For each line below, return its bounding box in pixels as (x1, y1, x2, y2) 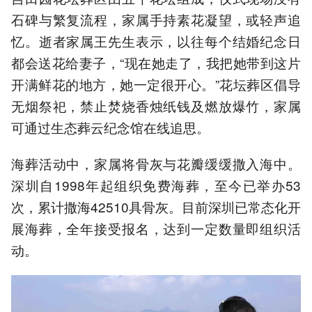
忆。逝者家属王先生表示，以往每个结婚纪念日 (11, 31, 301, 50)
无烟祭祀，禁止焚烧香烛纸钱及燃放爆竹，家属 (11, 95, 301, 115)
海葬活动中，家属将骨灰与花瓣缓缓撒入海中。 (11, 154, 301, 173)
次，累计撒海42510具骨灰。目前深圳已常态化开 (11, 197, 301, 217)
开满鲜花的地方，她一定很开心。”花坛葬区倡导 (11, 74, 301, 93)
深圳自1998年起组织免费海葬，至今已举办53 (11, 175, 301, 195)
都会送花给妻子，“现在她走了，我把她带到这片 (11, 52, 301, 72)
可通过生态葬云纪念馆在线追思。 (11, 117, 210, 136)
